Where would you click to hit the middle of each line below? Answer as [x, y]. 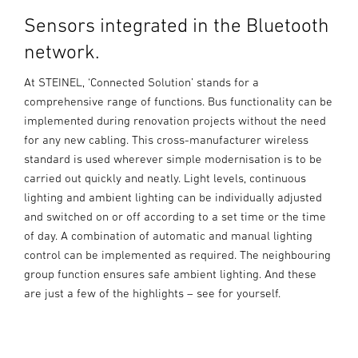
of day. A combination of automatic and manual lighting [168, 236]
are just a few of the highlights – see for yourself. [152, 293]
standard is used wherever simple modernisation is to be [173, 159]
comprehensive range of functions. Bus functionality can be [178, 101]
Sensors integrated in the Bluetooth [177, 25]
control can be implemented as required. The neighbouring [177, 255]
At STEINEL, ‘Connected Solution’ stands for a [141, 82]
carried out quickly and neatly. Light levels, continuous [165, 178]
